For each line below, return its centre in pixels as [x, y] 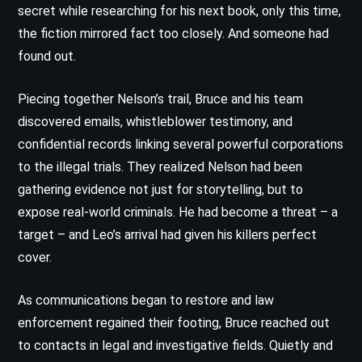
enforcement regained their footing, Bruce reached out [174, 322]
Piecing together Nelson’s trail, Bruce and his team [160, 99]
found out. [47, 56]
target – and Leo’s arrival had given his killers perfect [167, 234]
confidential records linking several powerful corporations [181, 144]
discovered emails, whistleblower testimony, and [155, 121]
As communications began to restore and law [146, 300]
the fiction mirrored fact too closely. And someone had [173, 33]
